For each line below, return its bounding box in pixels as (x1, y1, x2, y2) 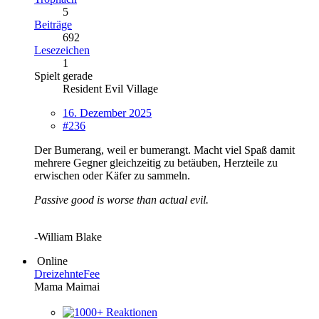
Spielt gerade (34, 69, 93, 82)
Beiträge (34, 18, 72, 31)
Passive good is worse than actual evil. (34, 193, 209, 206)
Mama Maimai (34, 280, 100, 293)
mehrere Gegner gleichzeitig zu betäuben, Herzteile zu (34, 156, 278, 169)
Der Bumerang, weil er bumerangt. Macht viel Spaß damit (34, 143, 295, 156)
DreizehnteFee (34, 267, 100, 280)
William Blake (38, 230, 102, 243)
